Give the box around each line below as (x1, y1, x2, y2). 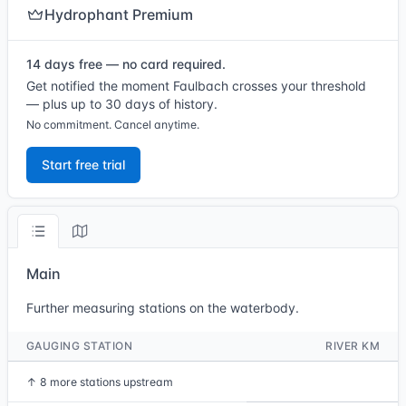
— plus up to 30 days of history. (26, 96, 217, 111)
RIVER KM (325, 339, 380, 353)
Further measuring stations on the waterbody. (26, 300, 299, 315)
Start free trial (42, 157, 125, 172)
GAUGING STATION (26, 339, 133, 353)
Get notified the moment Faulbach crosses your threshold (26, 78, 366, 93)
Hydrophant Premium (44, 5, 193, 24)
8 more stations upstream (40, 375, 173, 389)
